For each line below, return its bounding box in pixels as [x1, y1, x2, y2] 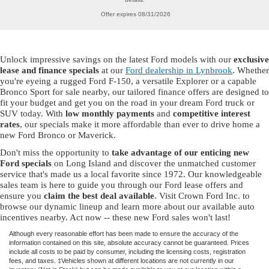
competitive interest [173, 109, 250, 119]
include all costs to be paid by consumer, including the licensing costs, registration [9, 247, 246, 255]
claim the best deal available [44, 190, 154, 201]
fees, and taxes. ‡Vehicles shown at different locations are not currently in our [9, 256, 234, 264]
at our [99, 65, 125, 76]
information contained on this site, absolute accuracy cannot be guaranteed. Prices [9, 238, 249, 246]
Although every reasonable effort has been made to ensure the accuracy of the [9, 229, 238, 237]
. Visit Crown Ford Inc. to [154, 190, 250, 201]
